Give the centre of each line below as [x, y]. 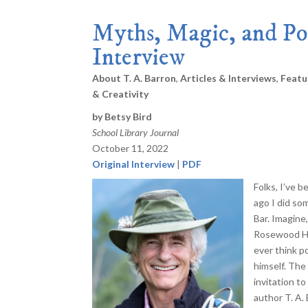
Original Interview [134, 164]
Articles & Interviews [229, 78]
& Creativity [121, 93]
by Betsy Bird [122, 116]
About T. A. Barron [134, 78]
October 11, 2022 [131, 148]
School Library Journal [136, 132]
